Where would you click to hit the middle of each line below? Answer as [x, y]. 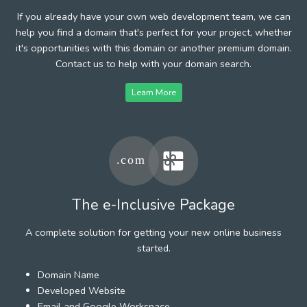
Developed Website [82, 290]
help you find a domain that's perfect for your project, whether [153, 32]
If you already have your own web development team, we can [153, 16]
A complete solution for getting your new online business [153, 232]
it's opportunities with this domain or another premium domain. [153, 48]
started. [153, 248]
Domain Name [69, 274]
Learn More [153, 92]
